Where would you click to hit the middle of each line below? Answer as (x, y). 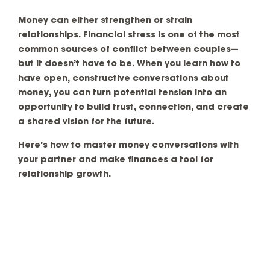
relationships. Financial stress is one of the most (129, 35)
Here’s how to (51, 146)
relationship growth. (64, 174)
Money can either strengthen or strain (105, 21)
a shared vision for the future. (86, 122)
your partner (47, 160)
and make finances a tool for (145, 160)
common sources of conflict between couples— (128, 50)
